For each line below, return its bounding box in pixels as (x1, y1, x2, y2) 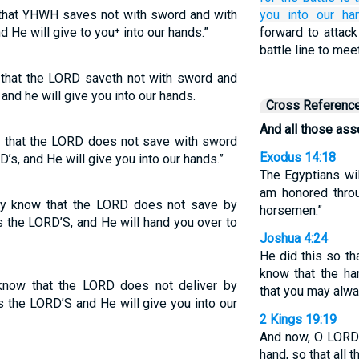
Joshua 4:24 (259, 231, 328, 246)
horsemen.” (259, 203, 322, 218)
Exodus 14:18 (259, 150, 336, 165)
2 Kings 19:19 (259, 312, 337, 327)
